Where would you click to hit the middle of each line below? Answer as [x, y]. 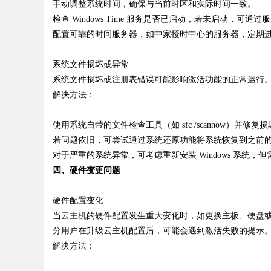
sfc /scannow [203, 125]
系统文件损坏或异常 [91, 64]
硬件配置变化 [78, 201]
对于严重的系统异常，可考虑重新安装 [125, 155]
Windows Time [98, 19]
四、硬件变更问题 [87, 170]
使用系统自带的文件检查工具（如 [116, 125]
